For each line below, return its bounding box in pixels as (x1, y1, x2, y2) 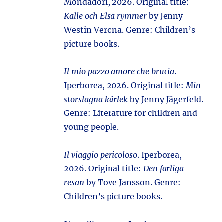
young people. (64, 122, 119, 132)
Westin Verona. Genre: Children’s (64, 25, 196, 35)
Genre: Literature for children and (64, 108, 198, 118)
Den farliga (143, 164, 184, 173)
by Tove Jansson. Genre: (84, 177, 181, 187)
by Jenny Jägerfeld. (128, 94, 204, 104)
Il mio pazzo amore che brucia (64, 66, 175, 76)
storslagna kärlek (64, 94, 128, 104)
